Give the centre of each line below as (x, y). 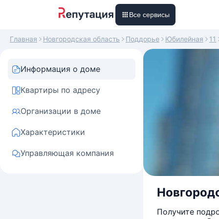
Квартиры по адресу (60, 90)
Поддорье (142, 39)
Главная (23, 39)
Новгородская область (81, 39)
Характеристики (53, 132)
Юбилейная (184, 39)
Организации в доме (61, 111)
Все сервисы (149, 15)
